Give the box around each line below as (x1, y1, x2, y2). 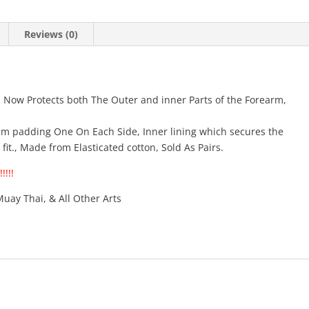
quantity (67, 24, 106, 37)
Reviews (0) (24, 28, 79, 41)
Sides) (67, 8, 95, 21)
